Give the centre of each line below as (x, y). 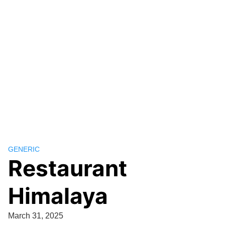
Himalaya (58, 196)
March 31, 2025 (36, 216)
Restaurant (68, 168)
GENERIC (24, 149)
